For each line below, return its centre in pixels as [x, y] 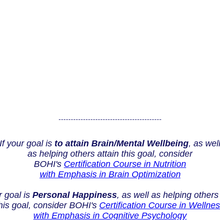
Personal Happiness [75, 195]
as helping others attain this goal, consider [110, 154]
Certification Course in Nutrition [125, 164]
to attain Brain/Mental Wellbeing [122, 143]
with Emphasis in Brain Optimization [110, 174]
